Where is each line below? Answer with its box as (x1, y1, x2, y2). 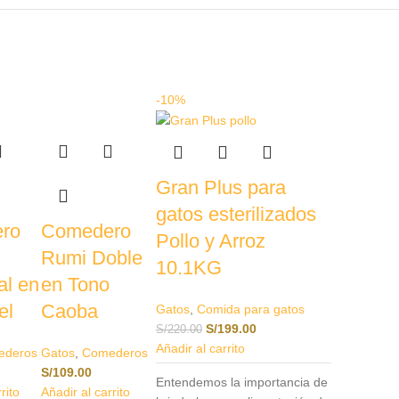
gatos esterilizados (155, 202, 316, 225)
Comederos (81, 345, 148, 360)
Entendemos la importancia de (155, 374, 328, 389)
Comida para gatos (196, 301, 305, 316)
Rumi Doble (40, 246, 142, 269)
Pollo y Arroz (155, 229, 265, 252)
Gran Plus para (155, 175, 286, 199)
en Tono (40, 273, 110, 296)
